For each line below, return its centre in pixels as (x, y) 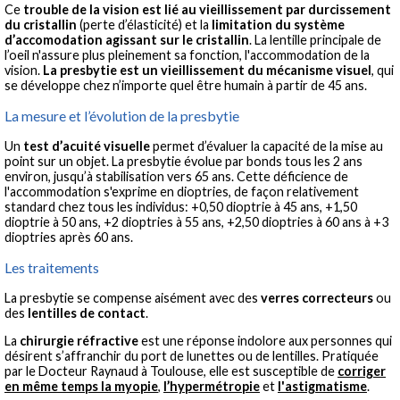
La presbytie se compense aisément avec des (133, 297)
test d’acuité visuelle (87, 146)
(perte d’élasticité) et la (144, 25)
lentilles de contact (87, 312)
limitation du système (278, 25)
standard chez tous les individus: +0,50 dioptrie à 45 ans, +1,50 (181, 206)
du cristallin (41, 25)
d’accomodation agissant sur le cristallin (127, 40)
